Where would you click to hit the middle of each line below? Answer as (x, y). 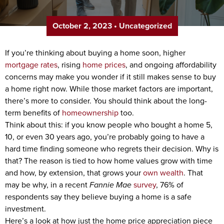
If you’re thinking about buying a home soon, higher (95, 53)
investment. (25, 209)
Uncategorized (145, 26)
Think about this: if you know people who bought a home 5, (109, 125)
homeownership (90, 113)
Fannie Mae (111, 185)
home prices (104, 65)
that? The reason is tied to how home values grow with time (109, 161)
